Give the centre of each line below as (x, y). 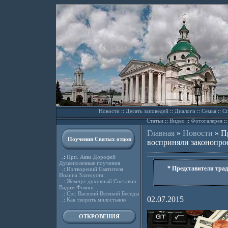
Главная (161, 133)
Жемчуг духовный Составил (101, 181)
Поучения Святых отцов (99, 139)
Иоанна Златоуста (81, 175)
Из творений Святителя (95, 169)
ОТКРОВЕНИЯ (99, 216)
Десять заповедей (147, 111)
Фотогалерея (206, 121)
